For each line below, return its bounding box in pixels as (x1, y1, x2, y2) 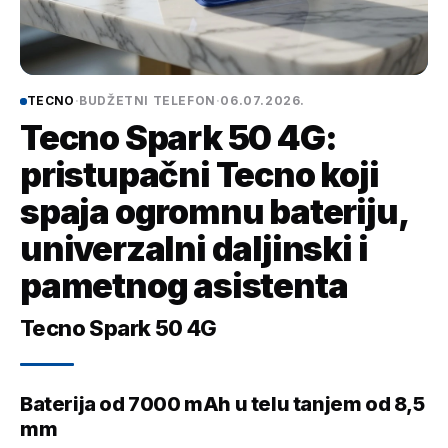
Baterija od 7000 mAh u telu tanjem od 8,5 (20, 392, 425, 416)
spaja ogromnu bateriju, (20, 191, 408, 232)
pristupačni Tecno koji (20, 154, 379, 195)
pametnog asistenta (20, 265, 348, 306)
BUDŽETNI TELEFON (79, 93, 216, 108)
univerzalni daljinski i (20, 228, 368, 269)
